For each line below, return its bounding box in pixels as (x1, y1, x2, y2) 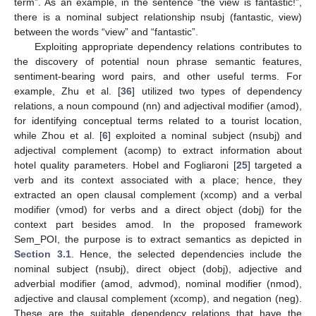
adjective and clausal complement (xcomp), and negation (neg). (14, 293, 302, 305)
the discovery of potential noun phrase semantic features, (14, 56, 302, 68)
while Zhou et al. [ (14, 130, 102, 142)
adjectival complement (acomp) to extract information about (14, 145, 302, 157)
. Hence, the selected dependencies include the (71, 248, 303, 260)
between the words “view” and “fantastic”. (14, 26, 198, 38)
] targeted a (247, 159, 302, 171)
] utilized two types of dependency (132, 85, 303, 97)
